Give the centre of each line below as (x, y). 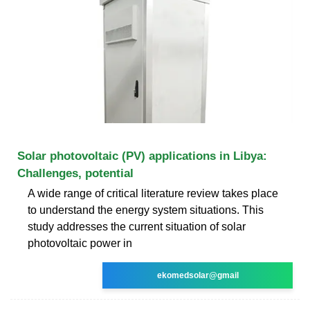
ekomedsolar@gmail (198, 275)
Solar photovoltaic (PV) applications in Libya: (142, 156)
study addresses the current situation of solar (137, 226)
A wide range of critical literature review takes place (153, 193)
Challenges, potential (75, 173)
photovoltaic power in (80, 243)
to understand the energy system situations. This (146, 210)
